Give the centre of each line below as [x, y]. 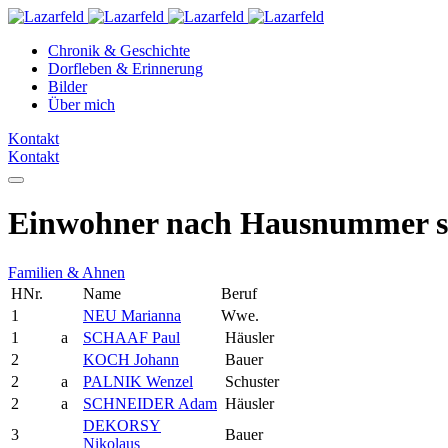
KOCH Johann [131, 359]
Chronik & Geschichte [119, 50]
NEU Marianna [132, 315]
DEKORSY [122, 425]
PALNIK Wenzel [138, 381]
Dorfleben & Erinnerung [125, 68]
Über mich [81, 104]
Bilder [67, 86]
